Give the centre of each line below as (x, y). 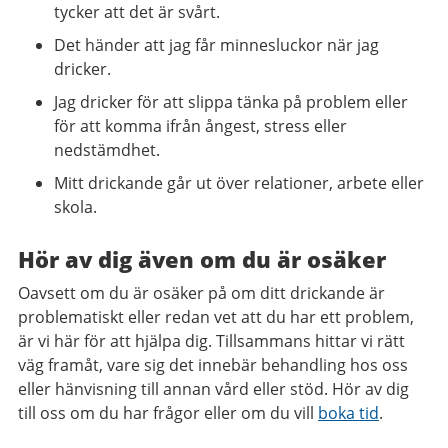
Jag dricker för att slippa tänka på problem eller (231, 102)
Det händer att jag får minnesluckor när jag (216, 45)
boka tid (348, 413)
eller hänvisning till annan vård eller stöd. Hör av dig (213, 389)
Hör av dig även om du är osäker (202, 259)
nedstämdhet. (107, 150)
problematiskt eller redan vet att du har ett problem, (216, 317)
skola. (75, 207)
